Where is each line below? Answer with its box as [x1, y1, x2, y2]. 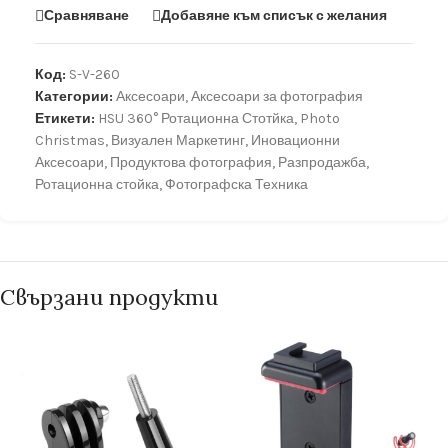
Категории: [35, 88, 113, 106]
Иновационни [251, 132, 340, 150]
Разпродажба [278, 154, 366, 172]
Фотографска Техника [165, 176, 308, 194]
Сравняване [44, 6, 129, 24]
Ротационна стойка [35, 176, 159, 194]
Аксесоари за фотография [191, 88, 363, 106]
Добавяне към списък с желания [161, 6, 387, 24]
